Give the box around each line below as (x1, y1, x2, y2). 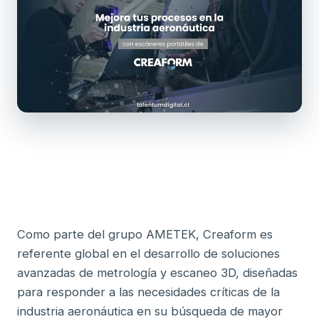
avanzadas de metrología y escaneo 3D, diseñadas (17, 265, 298, 280)
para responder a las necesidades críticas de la (17, 284, 280, 299)
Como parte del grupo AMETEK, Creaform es (17, 226, 273, 241)
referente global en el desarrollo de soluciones (17, 246, 280, 261)
